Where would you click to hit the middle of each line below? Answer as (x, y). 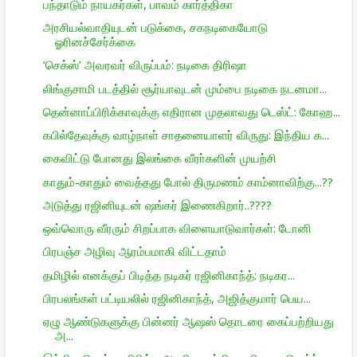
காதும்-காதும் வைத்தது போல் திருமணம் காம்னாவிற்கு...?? (188, 181)
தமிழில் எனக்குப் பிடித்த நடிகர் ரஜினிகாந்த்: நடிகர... (169, 275)
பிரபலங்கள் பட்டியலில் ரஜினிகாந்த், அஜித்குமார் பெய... (177, 298)
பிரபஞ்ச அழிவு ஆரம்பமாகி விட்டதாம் (134, 251)
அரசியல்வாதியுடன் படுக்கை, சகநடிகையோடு (155, 27)
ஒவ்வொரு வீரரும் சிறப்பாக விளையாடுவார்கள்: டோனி (177, 228)
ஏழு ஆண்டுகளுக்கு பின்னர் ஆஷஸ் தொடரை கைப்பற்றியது (188, 322)
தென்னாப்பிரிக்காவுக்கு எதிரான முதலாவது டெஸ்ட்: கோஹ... (191, 111)
